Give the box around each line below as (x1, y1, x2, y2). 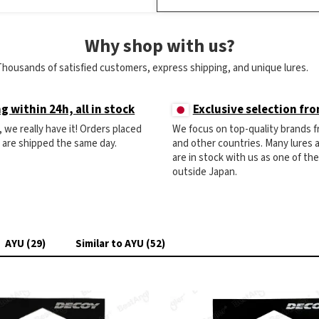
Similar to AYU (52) (75, 236, 165, 252)
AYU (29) (5, 236, 46, 252)
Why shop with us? (84, 33, 235, 60)
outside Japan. (172, 164, 237, 180)
